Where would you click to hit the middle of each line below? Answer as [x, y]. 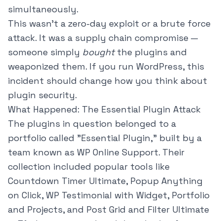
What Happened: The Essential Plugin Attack [104, 110]
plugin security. [42, 95]
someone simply [45, 52]
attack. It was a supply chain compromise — [103, 38]
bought [98, 52]
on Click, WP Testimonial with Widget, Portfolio [109, 195]
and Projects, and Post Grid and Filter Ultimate [109, 210]
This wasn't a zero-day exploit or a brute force [109, 24]
